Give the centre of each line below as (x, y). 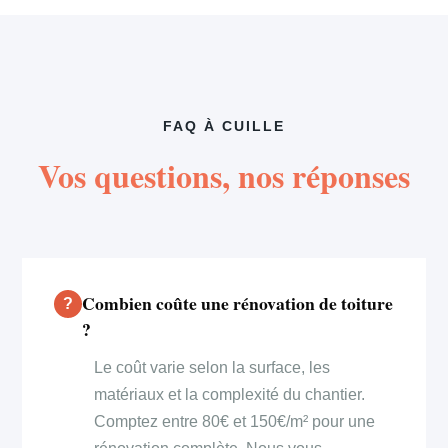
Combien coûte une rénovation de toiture (238, 302)
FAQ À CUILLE (224, 126)
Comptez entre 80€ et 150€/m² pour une (235, 421)
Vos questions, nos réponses (224, 175)
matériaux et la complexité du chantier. (230, 394)
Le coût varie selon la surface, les (212, 367)
